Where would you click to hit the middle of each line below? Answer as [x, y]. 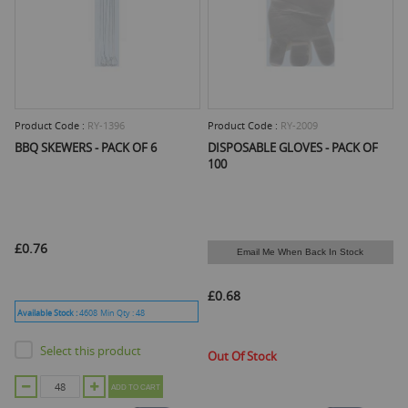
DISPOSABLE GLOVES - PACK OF [292, 148]
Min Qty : [118, 314]
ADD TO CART [136, 388]
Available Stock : [49, 314]
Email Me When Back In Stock [301, 252]
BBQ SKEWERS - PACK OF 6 [86, 148]
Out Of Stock [242, 357]
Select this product [91, 351]
